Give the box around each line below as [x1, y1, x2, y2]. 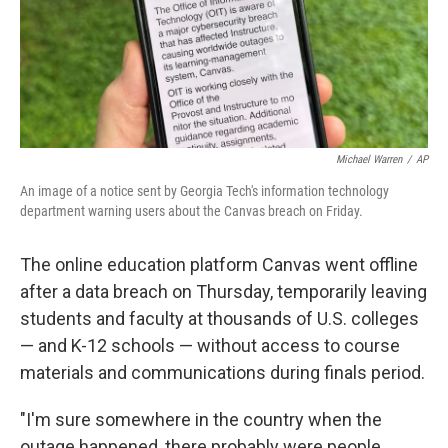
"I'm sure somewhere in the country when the [20, 409, 382, 430]
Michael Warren [336, 153, 402, 166]
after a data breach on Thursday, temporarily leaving [20, 281, 427, 302]
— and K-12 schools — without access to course [20, 335, 400, 356]
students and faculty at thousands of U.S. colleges [20, 308, 419, 329]
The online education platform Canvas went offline [20, 254, 418, 275]
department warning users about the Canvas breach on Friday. [20, 203, 363, 219]
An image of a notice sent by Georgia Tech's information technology [20, 183, 389, 199]
